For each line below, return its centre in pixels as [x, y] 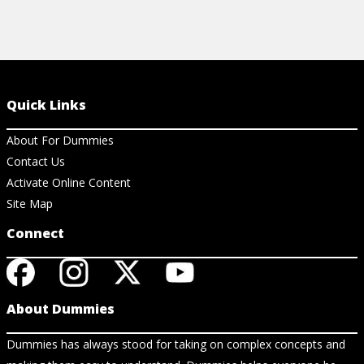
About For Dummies [60, 140]
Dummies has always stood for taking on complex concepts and [176, 344]
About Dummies [61, 308]
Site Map [30, 203]
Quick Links [46, 104]
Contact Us [36, 161]
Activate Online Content [69, 182]
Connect [35, 233]
